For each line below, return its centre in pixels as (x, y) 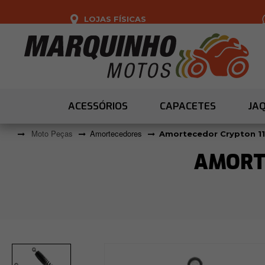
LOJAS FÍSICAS (115, 19)
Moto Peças (52, 134)
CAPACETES (188, 106)
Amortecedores (116, 134)
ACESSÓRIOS (98, 106)
